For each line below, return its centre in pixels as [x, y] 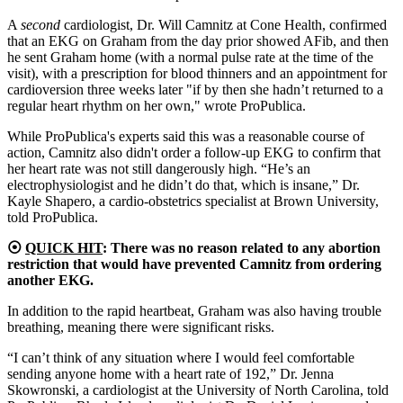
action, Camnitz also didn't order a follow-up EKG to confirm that [194, 152]
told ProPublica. [53, 217]
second [40, 25]
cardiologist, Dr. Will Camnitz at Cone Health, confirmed [224, 25]
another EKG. [50, 280]
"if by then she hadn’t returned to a [285, 90]
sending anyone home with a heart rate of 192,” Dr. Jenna [170, 374]
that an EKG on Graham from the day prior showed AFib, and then [198, 41]
